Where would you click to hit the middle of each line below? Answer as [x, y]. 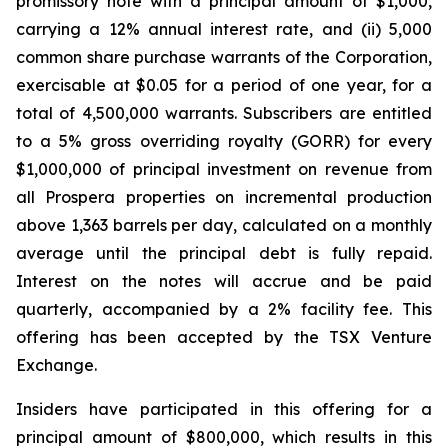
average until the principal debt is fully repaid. [224, 253]
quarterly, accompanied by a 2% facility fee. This [224, 309]
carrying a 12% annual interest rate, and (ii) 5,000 [224, 29]
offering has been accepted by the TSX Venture [224, 337]
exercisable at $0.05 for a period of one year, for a [224, 85]
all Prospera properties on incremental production [224, 197]
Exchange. [56, 365]
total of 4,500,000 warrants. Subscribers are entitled [224, 113]
